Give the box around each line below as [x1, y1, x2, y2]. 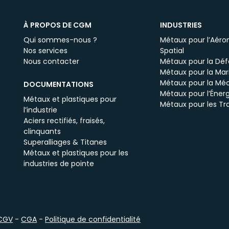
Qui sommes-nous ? [24, 35, 98, 45]
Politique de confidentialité [45, 214, 141, 224]
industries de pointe [24, 158, 95, 169]
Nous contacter [24, 56, 80, 66]
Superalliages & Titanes [24, 137, 107, 147]
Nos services [24, 45, 68, 56]
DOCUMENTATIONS [24, 79, 94, 89]
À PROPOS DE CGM [24, 20, 92, 30]
